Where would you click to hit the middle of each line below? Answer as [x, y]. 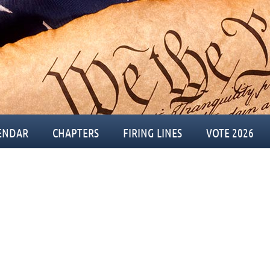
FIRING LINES [152, 133]
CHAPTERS [76, 133]
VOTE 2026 [230, 133]
